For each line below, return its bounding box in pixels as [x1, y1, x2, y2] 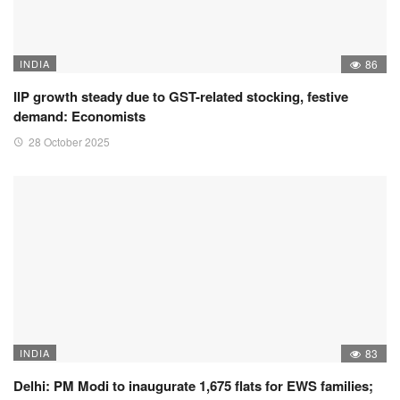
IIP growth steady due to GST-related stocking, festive [13, 87, 348, 107]
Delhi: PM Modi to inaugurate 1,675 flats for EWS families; [13, 376, 373, 396]
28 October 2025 [29, 134, 110, 150]
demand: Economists [13, 106, 146, 127]
